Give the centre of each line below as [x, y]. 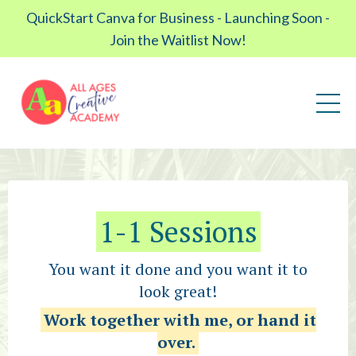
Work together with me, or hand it [180, 320]
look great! [178, 292]
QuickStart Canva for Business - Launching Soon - [178, 17]
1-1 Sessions [178, 232]
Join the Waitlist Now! [178, 40]
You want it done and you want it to [178, 269]
